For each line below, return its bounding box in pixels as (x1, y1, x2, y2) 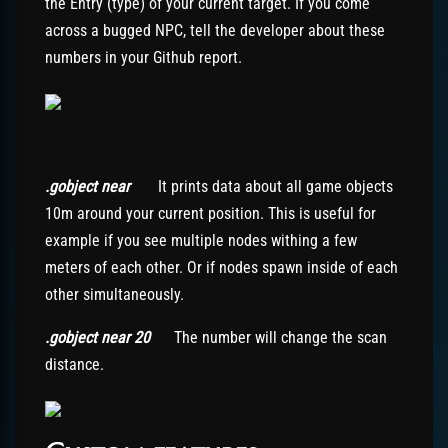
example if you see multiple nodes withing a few (45, 231, 357, 250)
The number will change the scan (174, 328, 387, 347)
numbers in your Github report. (45, 48, 242, 67)
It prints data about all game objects (158, 177, 393, 196)
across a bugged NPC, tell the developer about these (45, 21, 385, 40)
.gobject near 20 (45, 328, 174, 347)
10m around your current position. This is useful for (45, 204, 376, 223)
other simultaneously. (45, 285, 184, 304)
